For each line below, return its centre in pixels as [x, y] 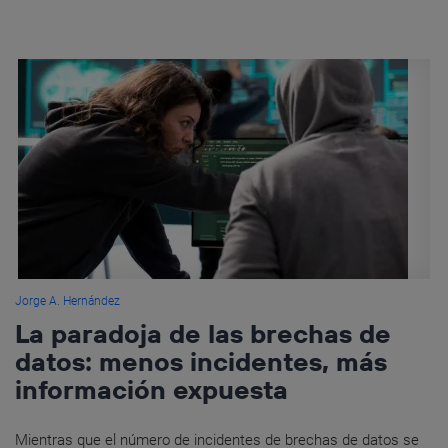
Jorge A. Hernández [67, 301]
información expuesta [151, 390]
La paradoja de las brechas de [203, 334]
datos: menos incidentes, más [201, 362]
